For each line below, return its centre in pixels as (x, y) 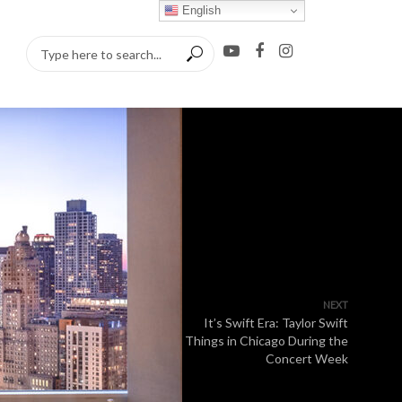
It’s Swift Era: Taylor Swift (276, 323)
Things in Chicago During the (267, 341)
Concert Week (307, 358)
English (200, 10)
